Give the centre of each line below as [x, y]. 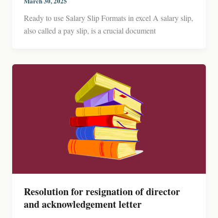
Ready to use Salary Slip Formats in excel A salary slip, [108, 18]
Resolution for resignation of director [102, 191]
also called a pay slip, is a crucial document [90, 31]
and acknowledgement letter [82, 204]
